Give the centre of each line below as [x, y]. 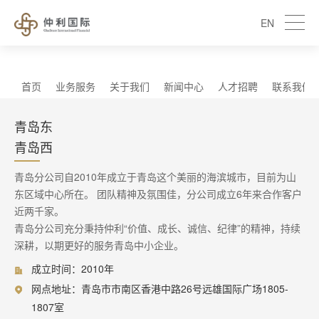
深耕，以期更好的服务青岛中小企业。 [99, 245]
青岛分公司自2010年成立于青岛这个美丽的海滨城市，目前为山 [155, 177]
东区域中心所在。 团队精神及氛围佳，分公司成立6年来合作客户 [158, 194]
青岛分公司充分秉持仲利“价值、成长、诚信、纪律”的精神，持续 [157, 228]
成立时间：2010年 [73, 268]
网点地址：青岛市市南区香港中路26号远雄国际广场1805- [160, 288]
